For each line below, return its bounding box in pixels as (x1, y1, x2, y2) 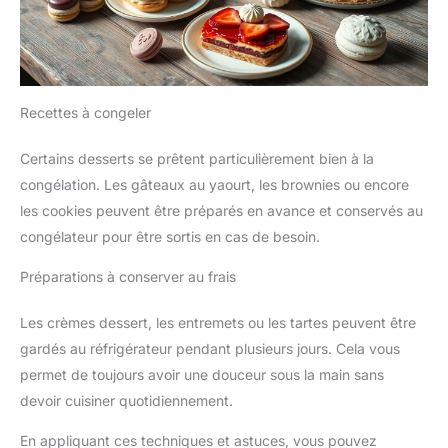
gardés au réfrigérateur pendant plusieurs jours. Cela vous (20, 339, 400, 357)
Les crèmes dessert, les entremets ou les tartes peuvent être (20, 313, 416, 331)
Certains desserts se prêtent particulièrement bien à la (20, 149, 374, 167)
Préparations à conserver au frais (20, 267, 236, 285)
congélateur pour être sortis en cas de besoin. (20, 227, 320, 245)
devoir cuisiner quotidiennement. (20, 391, 233, 409)
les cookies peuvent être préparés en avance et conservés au (20, 201, 423, 219)
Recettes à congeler (20, 103, 151, 121)
